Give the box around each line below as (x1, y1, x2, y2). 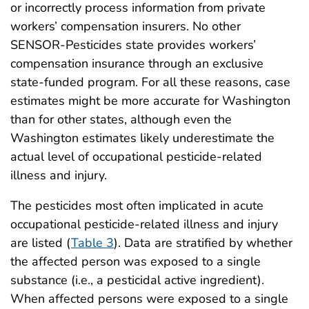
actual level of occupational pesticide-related (10, 148, 262, 165)
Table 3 (71, 234, 114, 251)
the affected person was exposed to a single (10, 252, 261, 270)
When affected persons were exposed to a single (10, 290, 288, 307)
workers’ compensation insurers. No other (10, 17, 241, 34)
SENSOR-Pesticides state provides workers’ (10, 36, 256, 53)
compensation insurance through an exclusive (10, 54, 263, 72)
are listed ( (10, 234, 71, 251)
